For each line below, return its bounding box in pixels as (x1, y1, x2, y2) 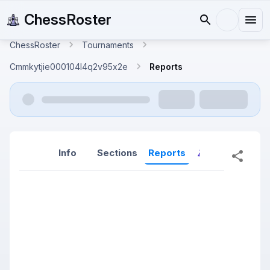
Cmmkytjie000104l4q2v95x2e (10, 61, 128, 72)
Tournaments (82, 39, 134, 50)
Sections (97, 147, 137, 159)
